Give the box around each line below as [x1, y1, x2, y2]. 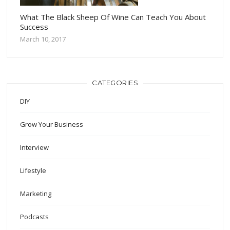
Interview [20, 142, 49, 152]
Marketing [20, 188, 52, 198]
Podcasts [20, 212, 49, 221]
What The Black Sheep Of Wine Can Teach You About [20, 11, 206, 22]
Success [20, 21, 49, 32]
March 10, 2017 [20, 34, 66, 44]
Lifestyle [20, 165, 47, 175]
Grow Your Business [20, 119, 84, 129]
